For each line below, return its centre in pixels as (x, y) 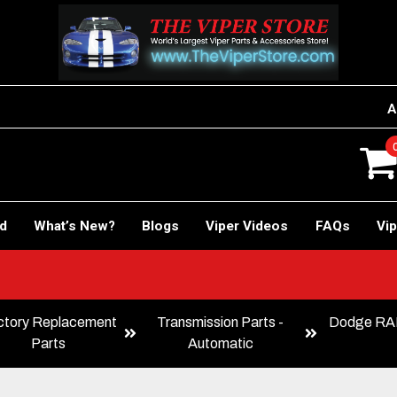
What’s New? (74, 226)
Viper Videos (247, 226)
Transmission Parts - (221, 322)
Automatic (220, 343)
